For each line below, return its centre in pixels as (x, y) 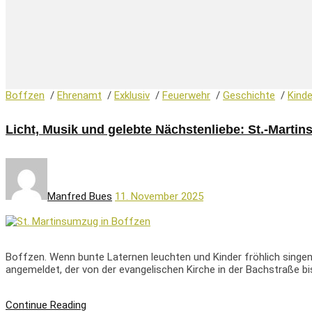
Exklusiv (132, 95)
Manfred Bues (80, 196)
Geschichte (249, 95)
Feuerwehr (186, 95)
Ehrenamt (79, 95)
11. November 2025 (159, 196)
